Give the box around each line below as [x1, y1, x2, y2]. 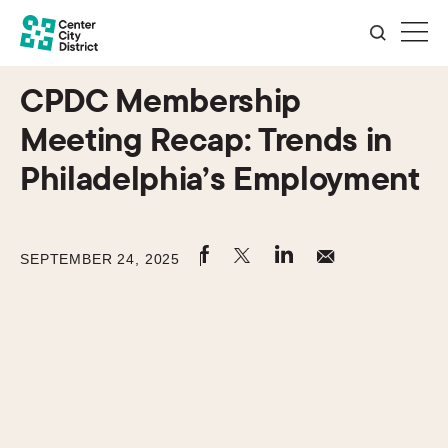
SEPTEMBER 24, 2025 [20, 250, 181, 267]
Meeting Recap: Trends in [20, 118, 393, 159]
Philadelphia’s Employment [20, 157, 420, 198]
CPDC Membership [20, 79, 301, 120]
